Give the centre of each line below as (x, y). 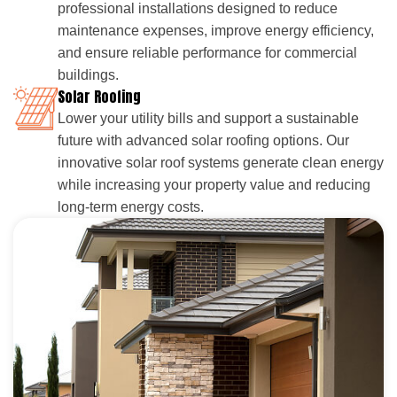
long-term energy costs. (131, 206)
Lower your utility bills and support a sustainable (208, 118)
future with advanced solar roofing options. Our (203, 140)
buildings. (88, 74)
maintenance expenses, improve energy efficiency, (216, 30)
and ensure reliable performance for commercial (207, 52)
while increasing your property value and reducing (214, 184)
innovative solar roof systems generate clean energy (221, 162)
